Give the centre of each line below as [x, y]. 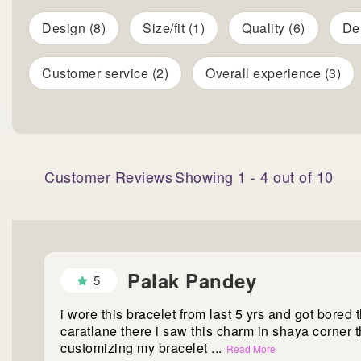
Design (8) [74, 28]
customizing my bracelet [136, 348]
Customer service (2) [105, 73]
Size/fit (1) [174, 28]
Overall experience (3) [273, 73]
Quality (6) [274, 28]
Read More [251, 349]
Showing [206, 177]
